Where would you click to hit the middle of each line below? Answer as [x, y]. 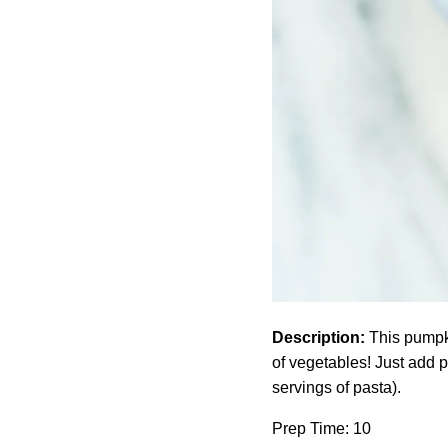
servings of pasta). [336, 388]
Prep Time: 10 [321, 429]
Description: [318, 338]
